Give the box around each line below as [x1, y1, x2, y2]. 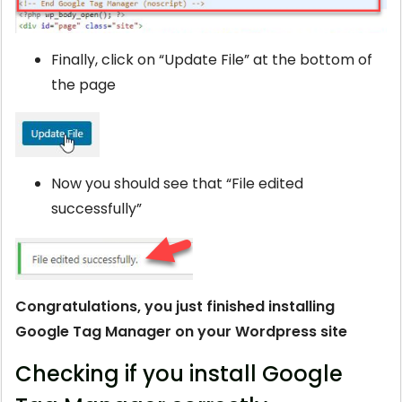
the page [51, 74, 116, 96]
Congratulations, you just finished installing [15, 296, 335, 318]
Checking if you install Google [15, 359, 343, 389]
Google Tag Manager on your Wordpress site [15, 321, 347, 343]
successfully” [51, 198, 142, 220]
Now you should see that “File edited [51, 173, 303, 195]
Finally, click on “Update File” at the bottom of [51, 49, 372, 71]
